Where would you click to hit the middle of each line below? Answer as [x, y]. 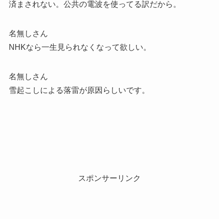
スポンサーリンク [109, 178]
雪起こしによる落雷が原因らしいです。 [79, 90]
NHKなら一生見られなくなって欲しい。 [80, 47]
